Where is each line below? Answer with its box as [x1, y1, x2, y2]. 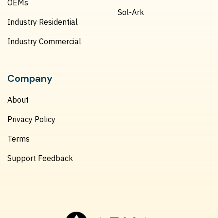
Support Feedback [7, 153, 73, 163]
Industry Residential [7, 17, 78, 27]
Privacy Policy [7, 114, 55, 125]
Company [7, 72, 53, 85]
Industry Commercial [7, 36, 81, 47]
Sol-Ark [118, 7, 144, 18]
